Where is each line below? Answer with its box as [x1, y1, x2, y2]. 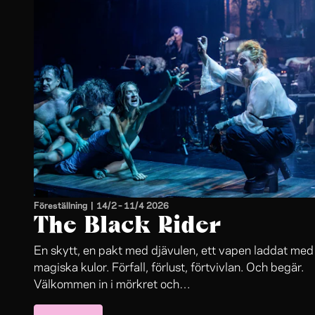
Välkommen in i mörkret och [34, 279, 179, 290]
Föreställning [34, 198, 88, 211]
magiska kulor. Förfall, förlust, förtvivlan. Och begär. [34, 262, 304, 274]
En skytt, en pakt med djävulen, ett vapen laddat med [34, 245, 314, 257]
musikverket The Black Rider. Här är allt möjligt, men [34, 296, 307, 307]
